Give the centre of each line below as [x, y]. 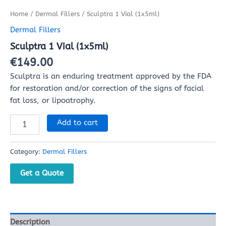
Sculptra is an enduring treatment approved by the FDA [111, 77]
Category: [26, 152]
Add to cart [77, 123]
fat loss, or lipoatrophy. [53, 101]
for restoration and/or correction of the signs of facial [107, 89]
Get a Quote [42, 173]
